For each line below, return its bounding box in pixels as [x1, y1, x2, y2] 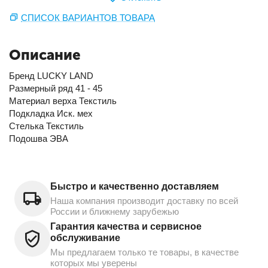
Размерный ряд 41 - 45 [9, 83, 102, 93]
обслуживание [50, 232, 120, 243]
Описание [9, 45, 81, 63]
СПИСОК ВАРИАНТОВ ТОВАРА [21, 12, 155, 23]
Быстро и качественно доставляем [50, 181, 219, 191]
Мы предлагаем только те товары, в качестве [50, 246, 239, 257]
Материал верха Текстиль [9, 95, 117, 106]
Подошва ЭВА [9, 133, 68, 144]
